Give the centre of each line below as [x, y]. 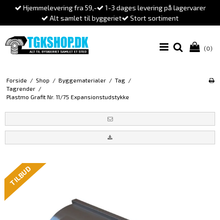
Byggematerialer [82, 80]
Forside [16, 80]
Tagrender [21, 89]
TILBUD [20, 176]
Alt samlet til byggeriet [85, 18]
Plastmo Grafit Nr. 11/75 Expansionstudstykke [68, 97]
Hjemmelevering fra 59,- [59, 8]
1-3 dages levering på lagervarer [154, 8]
